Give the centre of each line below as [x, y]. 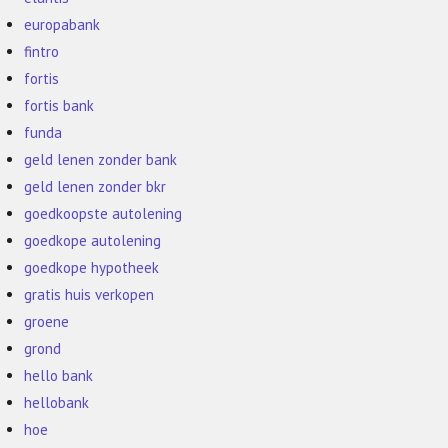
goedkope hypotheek [92, 267]
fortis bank [59, 105]
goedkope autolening [93, 240]
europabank [62, 24]
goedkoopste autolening [103, 213]
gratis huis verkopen [89, 294]
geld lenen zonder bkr [95, 186]
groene [47, 321]
